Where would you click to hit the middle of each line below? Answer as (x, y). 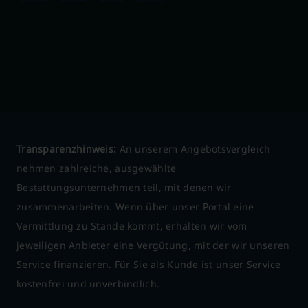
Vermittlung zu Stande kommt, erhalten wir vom (132, 226)
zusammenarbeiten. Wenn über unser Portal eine (135, 207)
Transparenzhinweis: (67, 149)
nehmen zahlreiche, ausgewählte (97, 168)
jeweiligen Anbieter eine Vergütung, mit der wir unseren (153, 245)
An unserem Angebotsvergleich (194, 149)
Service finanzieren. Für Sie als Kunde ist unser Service (149, 264)
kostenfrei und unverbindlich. (88, 284)
